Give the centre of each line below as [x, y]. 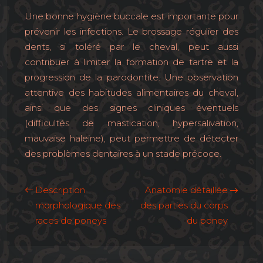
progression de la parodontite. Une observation [131, 77]
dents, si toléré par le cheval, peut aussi [131, 47]
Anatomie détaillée [186, 190]
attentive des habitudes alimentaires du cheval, [131, 92]
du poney [207, 220]
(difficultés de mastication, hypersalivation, [131, 123]
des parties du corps [184, 205]
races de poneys [71, 220]
